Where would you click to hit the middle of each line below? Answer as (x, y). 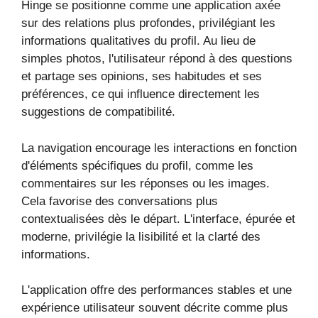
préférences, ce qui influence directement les (141, 94)
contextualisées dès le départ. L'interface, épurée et (158, 219)
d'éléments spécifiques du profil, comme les (137, 165)
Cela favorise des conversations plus (120, 201)
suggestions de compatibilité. (98, 112)
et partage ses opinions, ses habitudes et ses (142, 76)
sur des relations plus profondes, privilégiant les (148, 23)
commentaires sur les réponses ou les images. (146, 183)
